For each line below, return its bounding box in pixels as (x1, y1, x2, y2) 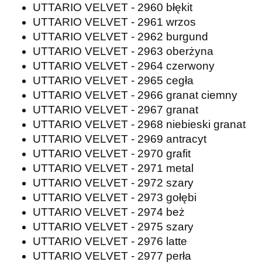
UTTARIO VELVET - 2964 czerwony (33, 59, 215, 72)
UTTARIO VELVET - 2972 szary (33, 176, 194, 189)
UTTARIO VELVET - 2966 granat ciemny (33, 88, 237, 101)
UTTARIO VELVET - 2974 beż (33, 205, 185, 218)
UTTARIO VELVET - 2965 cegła (33, 74, 194, 87)
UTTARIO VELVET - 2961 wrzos (33, 15, 196, 28)
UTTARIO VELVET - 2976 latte (33, 235, 187, 247)
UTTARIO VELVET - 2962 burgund (33, 30, 208, 43)
